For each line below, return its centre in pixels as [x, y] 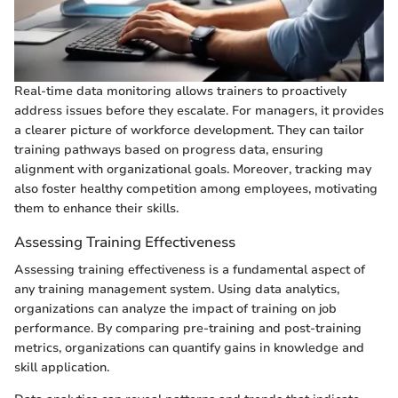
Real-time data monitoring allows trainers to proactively [180, 92]
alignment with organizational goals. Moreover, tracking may [193, 170]
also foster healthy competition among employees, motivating [196, 189]
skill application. [62, 368]
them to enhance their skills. [96, 209]
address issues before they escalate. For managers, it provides [199, 111]
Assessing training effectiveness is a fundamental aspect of [190, 270]
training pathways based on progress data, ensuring [169, 150]
